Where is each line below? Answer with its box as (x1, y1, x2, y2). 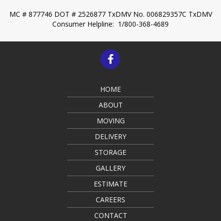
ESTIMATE (94, 179, 127, 188)
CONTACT (94, 210, 127, 220)
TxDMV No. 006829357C (107, 9, 188, 19)
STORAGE (95, 147, 126, 157)
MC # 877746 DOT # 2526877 (9, 9, 108, 19)
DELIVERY (95, 131, 126, 141)
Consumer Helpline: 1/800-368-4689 (52, 19, 169, 29)
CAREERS (96, 194, 125, 204)
